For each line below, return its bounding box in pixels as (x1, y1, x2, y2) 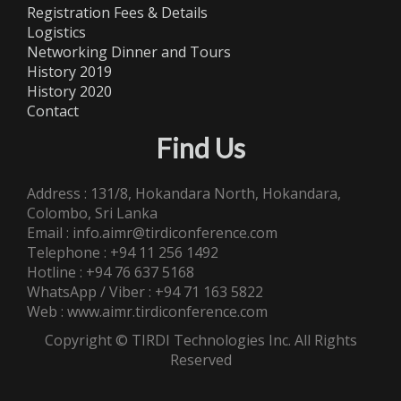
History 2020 (27, 81, 112, 101)
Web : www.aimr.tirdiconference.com (27, 301, 268, 321)
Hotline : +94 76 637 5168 (27, 261, 194, 282)
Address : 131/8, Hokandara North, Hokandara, (27, 183, 341, 203)
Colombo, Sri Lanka (27, 202, 158, 223)
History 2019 (27, 61, 112, 81)
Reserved (169, 349, 232, 370)
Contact (27, 100, 79, 121)
